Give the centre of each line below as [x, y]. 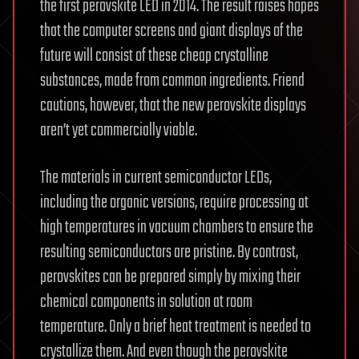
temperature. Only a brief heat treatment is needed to [175, 327]
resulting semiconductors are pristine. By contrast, [169, 252]
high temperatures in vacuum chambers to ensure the [177, 227]
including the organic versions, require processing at [174, 202]
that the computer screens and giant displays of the [171, 31]
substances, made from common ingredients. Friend [172, 81]
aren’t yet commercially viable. [119, 130]
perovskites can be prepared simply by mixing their [170, 277]
